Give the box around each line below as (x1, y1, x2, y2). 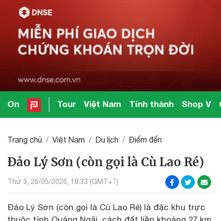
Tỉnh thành (129, 99, 174, 110)
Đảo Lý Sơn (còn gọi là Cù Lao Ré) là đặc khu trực (7, 202, 205, 212)
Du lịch (95, 135, 118, 144)
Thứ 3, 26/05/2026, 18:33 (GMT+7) (7, 178, 118, 186)
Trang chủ (7, 135, 42, 144)
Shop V (182, 99, 212, 110)
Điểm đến (129, 135, 162, 144)
